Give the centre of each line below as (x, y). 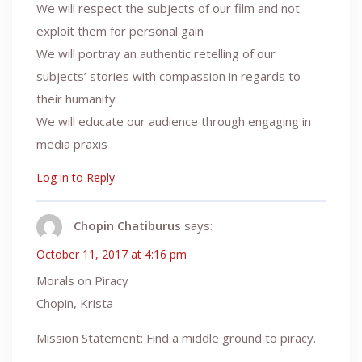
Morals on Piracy (82, 280)
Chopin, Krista (75, 303)
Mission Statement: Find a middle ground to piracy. (176, 337)
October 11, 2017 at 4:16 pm (112, 254)
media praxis (72, 143)
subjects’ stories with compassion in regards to (168, 76)
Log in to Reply (76, 177)
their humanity (76, 98)
